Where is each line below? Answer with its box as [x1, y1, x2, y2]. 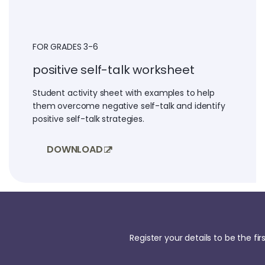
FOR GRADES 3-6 [33, 40, 99, 53]
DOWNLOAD [47, 142, 103, 156]
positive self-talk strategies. [33, 112, 144, 125]
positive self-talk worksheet [33, 61, 195, 78]
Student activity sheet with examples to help [33, 86, 215, 99]
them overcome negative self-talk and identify [33, 99, 225, 112]
